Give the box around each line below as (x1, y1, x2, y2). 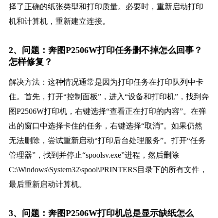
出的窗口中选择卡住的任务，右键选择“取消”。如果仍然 (8, 122, 202, 130)
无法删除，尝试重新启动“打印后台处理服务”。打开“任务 (8, 136, 206, 145)
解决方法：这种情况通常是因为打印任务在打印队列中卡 (8, 78, 203, 87)
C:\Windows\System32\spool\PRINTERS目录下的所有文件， (8, 165, 207, 174)
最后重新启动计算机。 (8, 180, 87, 189)
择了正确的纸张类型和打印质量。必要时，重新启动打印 (8, 2, 203, 11)
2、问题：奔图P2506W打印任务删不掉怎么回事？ (8, 45, 202, 55)
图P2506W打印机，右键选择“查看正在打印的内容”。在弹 (8, 107, 206, 116)
